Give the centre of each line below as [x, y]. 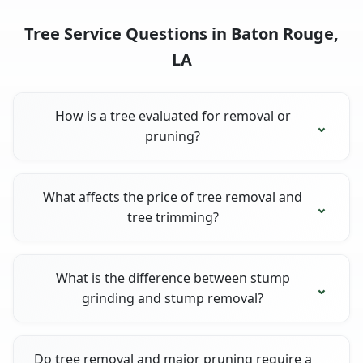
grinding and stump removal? [173, 298]
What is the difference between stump [173, 278]
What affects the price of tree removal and [173, 196]
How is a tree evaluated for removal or [173, 115]
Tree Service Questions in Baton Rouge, [181, 33]
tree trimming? [173, 217]
